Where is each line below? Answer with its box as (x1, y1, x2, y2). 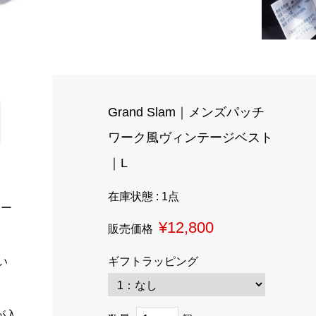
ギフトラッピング (108, 255, 205, 267)
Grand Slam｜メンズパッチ (108, 104, 265, 119)
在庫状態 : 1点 (108, 190, 180, 202)
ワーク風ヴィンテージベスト (108, 130, 274, 145)
